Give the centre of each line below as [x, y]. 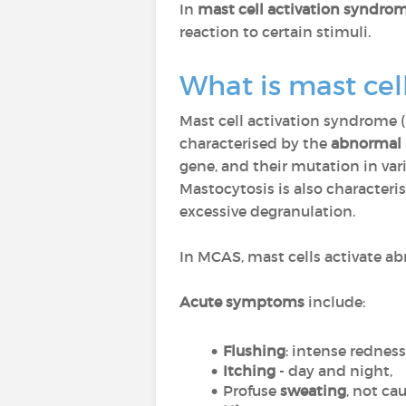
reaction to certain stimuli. [275, 32]
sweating [313, 391]
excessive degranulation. [267, 211]
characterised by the [255, 143]
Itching [251, 371]
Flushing [254, 351]
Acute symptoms [242, 302]
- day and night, [335, 371]
